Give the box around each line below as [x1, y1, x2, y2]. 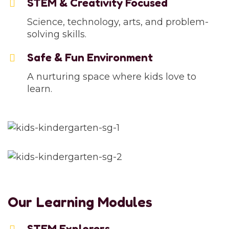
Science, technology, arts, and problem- [27, 16, 209, 28]
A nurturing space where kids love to [27, 71, 196, 82]
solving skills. [27, 28, 86, 40]
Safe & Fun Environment [27, 50, 153, 64]
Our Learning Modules [8, 193, 152, 211]
